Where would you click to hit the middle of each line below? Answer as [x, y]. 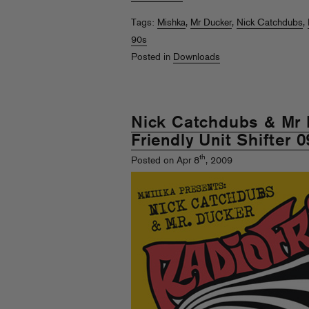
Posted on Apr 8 [165, 161]
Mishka [171, 23]
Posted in [152, 57]
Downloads [197, 57]
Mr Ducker [211, 23]
